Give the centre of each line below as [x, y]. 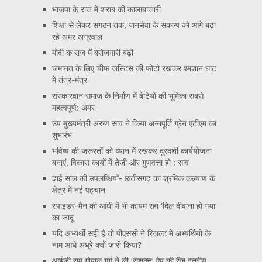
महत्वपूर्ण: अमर [73, 107]
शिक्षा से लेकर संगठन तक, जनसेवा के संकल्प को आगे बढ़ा [134, 25]
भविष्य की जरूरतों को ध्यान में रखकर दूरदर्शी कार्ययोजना [132, 151]
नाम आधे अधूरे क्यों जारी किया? [96, 245]
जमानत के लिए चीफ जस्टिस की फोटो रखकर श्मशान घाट [134, 68]
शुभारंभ [62, 135]
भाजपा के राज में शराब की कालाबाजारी [106, 9]
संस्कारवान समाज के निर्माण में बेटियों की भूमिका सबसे [127, 96]
